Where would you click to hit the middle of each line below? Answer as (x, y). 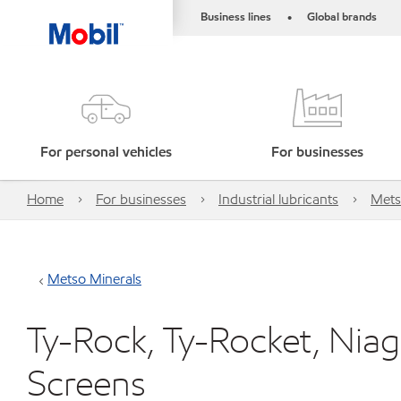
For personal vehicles (106, 152)
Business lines (236, 17)
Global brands (342, 17)
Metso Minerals (94, 279)
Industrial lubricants (278, 199)
